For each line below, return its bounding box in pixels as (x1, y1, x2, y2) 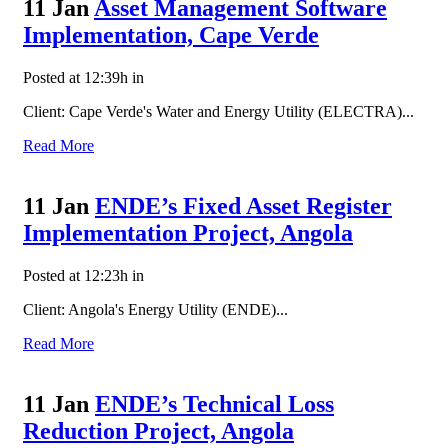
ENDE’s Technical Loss (95, 390, 334, 417)
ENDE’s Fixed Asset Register (95, 192, 392, 219)
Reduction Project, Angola (23, 417, 294, 444)
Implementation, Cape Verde (23, 21, 319, 48)
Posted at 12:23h (23, 266, 128, 284)
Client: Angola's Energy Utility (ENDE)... (23, 300, 288, 318)
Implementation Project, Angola (23, 219, 353, 246)
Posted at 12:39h (23, 68, 128, 86)
